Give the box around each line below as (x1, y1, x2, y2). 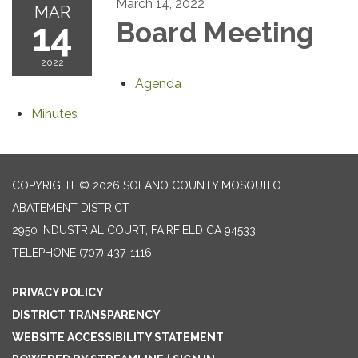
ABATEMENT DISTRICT (12, 201, 129, 215)
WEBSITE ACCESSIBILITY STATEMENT (12, 331, 224, 344)
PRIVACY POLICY (12, 286, 104, 300)
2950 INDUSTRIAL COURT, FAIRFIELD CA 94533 (12, 224, 256, 237)
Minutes (31, 106, 78, 122)
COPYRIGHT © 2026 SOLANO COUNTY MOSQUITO (12, 179, 281, 193)
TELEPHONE (12, 246, 76, 260)
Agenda (135, 76, 181, 92)
